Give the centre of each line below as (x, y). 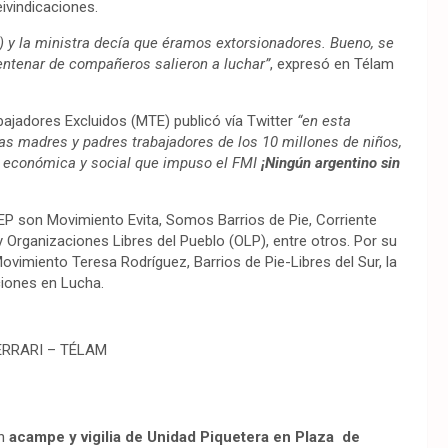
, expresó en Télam (332, 64)
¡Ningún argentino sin (330, 163)
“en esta (322, 121)
